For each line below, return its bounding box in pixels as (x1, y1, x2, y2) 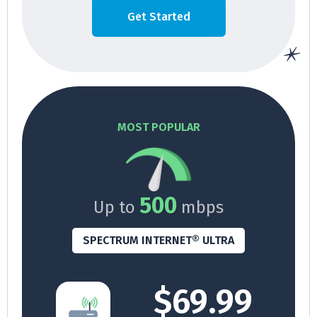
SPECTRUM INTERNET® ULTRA (83, 233, 234, 247)
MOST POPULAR (117, 120, 200, 134)
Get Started (127, 10, 190, 24)
